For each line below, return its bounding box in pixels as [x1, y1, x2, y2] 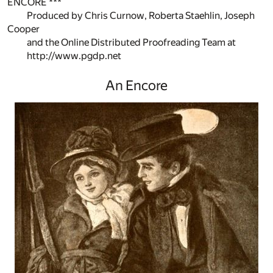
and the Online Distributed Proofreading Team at [27, 37, 236, 48]
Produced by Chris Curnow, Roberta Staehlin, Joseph [27, 10, 255, 21]
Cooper [7, 23, 40, 35]
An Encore [105, 77, 168, 94]
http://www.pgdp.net [27, 50, 121, 62]
